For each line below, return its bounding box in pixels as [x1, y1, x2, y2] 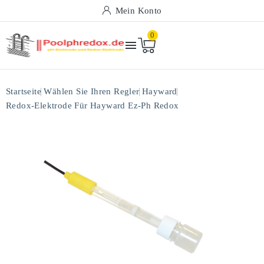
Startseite [6, 87, 41, 96]
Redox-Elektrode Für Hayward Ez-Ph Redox [6, 101, 179, 110]
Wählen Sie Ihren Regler [44, 87, 140, 96]
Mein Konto [115, 6, 162, 15]
